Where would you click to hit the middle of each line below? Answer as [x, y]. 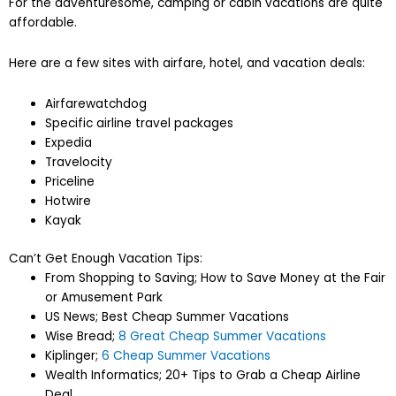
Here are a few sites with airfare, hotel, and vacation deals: [187, 64]
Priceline [70, 182]
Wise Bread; [82, 336]
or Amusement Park [104, 297]
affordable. [43, 23]
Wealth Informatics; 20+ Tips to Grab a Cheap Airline [203, 375]
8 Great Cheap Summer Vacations [223, 336]
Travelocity [79, 163]
